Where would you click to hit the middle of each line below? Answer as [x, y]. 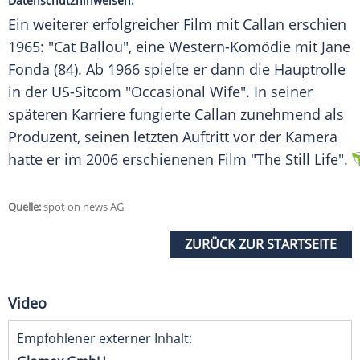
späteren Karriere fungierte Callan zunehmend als [176, 115]
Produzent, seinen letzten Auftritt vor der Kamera [173, 137]
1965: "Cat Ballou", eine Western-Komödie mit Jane [179, 47]
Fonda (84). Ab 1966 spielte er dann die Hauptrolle [177, 70]
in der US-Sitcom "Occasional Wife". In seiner [160, 92]
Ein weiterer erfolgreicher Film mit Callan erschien [177, 25]
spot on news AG [82, 207]
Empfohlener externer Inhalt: [104, 339]
